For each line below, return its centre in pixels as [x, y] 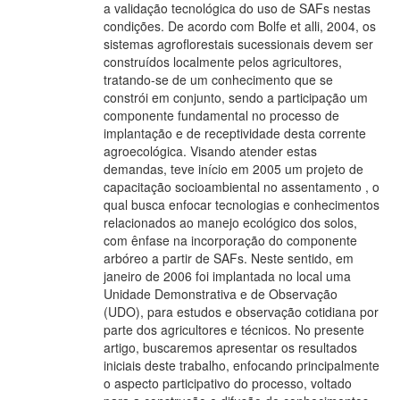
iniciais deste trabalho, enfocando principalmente [242, 365]
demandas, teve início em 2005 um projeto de [233, 168]
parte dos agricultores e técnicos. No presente [234, 329]
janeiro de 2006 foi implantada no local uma [227, 275]
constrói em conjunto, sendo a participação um [236, 97]
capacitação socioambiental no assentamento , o [242, 186]
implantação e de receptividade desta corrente [235, 133]
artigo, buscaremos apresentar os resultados [230, 347]
